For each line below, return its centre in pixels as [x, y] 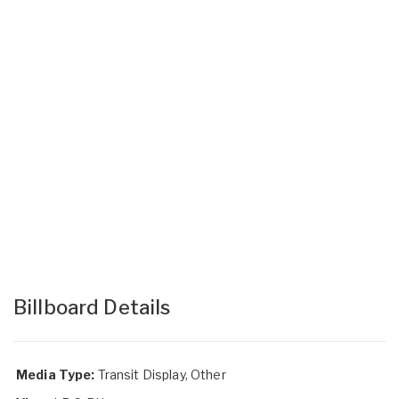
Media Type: [56, 374]
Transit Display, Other [162, 374]
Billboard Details [92, 307]
